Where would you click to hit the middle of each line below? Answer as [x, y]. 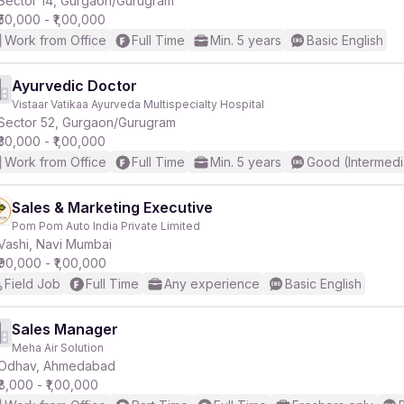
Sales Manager [65, 329]
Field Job [32, 284]
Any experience [212, 284]
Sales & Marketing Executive [112, 207]
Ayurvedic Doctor [74, 86]
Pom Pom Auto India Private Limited [106, 226]
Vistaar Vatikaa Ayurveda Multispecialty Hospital [138, 104]
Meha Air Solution [58, 348]
